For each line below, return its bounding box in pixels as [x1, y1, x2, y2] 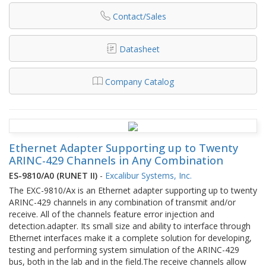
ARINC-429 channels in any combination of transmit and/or [9, 196, 236, 208]
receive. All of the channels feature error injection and [9, 208, 214, 220]
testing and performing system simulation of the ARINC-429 [9, 243, 239, 255]
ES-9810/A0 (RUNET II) [9, 169, 97, 181]
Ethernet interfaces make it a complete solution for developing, [9, 232, 252, 243]
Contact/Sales [112, 10, 166, 22]
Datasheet [119, 43, 160, 55]
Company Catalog [104, 75, 174, 87]
